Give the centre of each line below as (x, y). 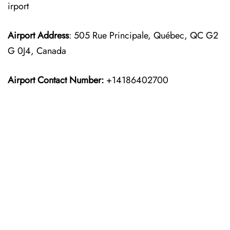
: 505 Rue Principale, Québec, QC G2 (143, 35)
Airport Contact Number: (56, 80)
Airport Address (38, 35)
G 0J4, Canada (37, 51)
